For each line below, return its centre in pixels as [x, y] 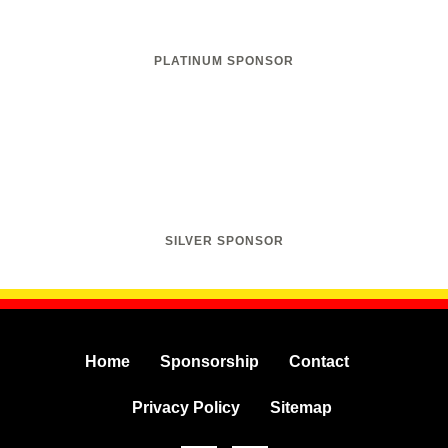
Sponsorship [209, 362]
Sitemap [300, 408]
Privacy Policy [185, 408]
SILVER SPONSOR [224, 241]
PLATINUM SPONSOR [224, 61]
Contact [318, 362]
